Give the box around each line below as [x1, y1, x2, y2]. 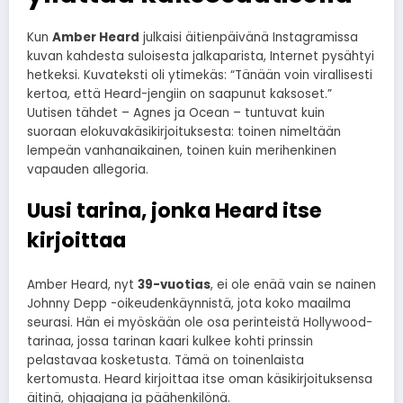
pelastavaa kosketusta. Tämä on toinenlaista [27, 352, 304, 370]
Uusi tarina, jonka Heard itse [27, 195, 322, 225]
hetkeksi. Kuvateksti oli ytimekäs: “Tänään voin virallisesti [27, 66, 372, 84]
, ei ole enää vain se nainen [210, 276, 376, 294]
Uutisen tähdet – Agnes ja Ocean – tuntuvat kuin [27, 103, 325, 121]
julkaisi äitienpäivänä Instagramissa [139, 28, 358, 46]
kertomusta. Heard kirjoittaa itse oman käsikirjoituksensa [27, 371, 372, 389]
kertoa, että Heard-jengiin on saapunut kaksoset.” [27, 85, 332, 103]
